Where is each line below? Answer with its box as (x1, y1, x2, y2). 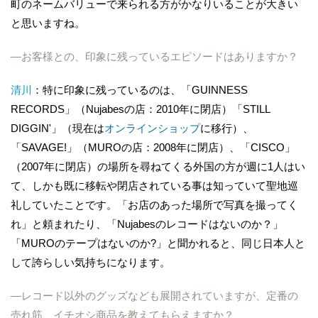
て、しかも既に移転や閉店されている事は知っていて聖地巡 (11, 179, 298, 192)
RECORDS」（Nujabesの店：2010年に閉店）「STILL (11, 102, 270, 115)
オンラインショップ (104, 121, 200, 134)
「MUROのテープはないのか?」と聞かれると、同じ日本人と (11, 236, 305, 249)
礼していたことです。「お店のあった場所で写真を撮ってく (11, 198, 298, 211)
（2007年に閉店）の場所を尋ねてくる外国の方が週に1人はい (11, 160, 305, 172)
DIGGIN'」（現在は (11, 121, 104, 134)
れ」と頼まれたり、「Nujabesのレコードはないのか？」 (11, 217, 283, 230)
